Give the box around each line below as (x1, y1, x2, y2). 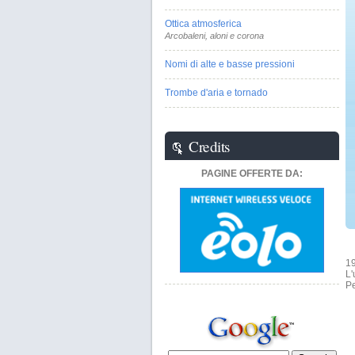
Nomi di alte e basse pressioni (165, 59, 295, 70)
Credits (189, 136, 230, 156)
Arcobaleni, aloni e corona (165, 31, 264, 40)
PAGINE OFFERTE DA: (201, 168, 303, 179)
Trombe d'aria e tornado (165, 87, 268, 98)
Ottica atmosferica (165, 18, 242, 29)
